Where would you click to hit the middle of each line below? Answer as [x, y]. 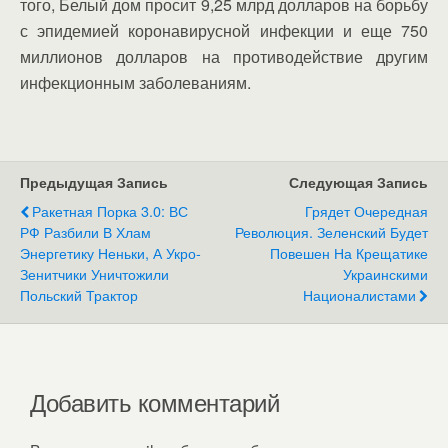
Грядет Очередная [366, 210]
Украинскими [385, 273]
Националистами [359, 294]
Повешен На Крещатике [349, 252]
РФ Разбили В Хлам [85, 231]
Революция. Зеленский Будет [331, 231]
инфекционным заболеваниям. [135, 82]
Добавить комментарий [155, 401]
